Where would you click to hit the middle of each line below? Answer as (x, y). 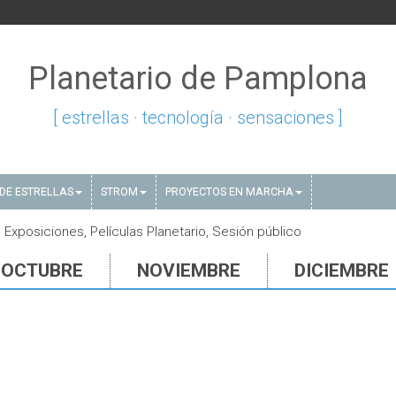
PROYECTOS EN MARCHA (229, 191)
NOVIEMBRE (189, 270)
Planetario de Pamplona (198, 79)
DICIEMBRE (342, 270)
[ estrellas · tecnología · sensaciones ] (198, 118)
